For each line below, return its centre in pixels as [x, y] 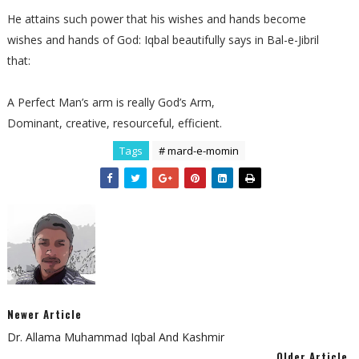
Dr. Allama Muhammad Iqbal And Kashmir [115, 337]
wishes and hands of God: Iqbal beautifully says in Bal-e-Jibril [163, 40]
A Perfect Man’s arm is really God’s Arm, [111, 102]
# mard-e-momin [199, 151]
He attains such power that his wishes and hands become [156, 19]
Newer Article [44, 314]
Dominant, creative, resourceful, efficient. [114, 123]
